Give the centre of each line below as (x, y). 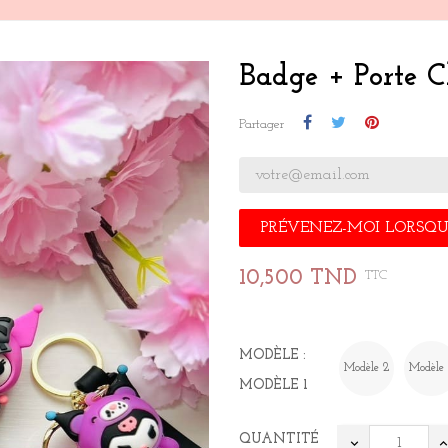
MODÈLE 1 (273, 386)
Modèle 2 (366, 368)
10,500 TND (298, 279)
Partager (261, 125)
